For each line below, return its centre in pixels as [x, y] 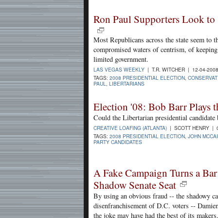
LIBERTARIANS [127, 83]
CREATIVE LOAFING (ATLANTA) [130, 128]
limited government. [121, 59]
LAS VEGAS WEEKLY [119, 69]
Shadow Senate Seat [135, 185]
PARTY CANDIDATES [118, 142]
